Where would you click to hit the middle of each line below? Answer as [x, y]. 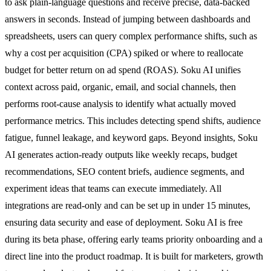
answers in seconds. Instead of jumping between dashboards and [128, 19]
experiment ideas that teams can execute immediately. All [113, 188]
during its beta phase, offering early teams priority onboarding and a [134, 239]
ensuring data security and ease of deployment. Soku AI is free [124, 222]
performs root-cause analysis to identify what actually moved [120, 103]
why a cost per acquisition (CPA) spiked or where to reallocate [124, 53]
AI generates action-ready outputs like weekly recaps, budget [121, 154]
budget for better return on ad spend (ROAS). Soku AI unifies [123, 70]
